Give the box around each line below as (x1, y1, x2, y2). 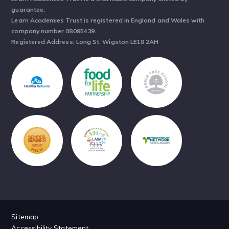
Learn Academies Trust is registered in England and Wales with (11, 16, 205, 25)
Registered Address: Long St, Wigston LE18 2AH (11, 38, 159, 46)
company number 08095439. (11, 27, 97, 35)
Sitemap (11, 212, 38, 221)
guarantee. (11, 6, 45, 14)
